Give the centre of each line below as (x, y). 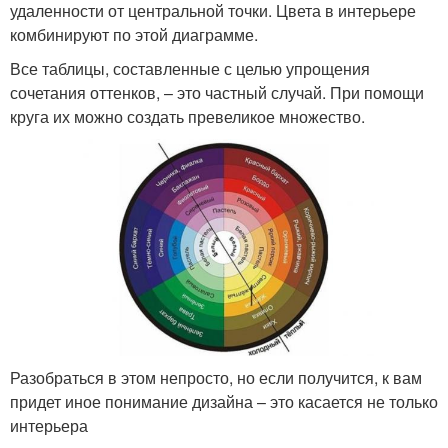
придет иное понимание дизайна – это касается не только (224, 402)
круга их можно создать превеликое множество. (187, 116)
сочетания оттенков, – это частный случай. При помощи (217, 92)
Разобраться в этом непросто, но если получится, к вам (216, 378)
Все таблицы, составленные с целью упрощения (190, 68)
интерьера (49, 426)
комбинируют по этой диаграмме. (134, 34)
